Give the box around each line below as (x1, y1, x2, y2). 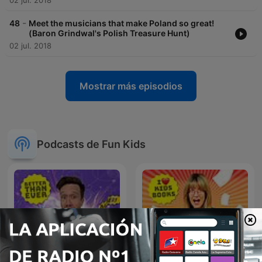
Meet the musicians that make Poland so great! (29, 18, 214, 29)
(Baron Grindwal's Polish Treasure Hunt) (29, 28, 190, 39)
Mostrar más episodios (80, 80, 182, 92)
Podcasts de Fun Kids (37, 137, 146, 150)
